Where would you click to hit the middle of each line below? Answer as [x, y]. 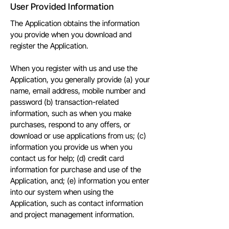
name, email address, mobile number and [78, 91]
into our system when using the [62, 192]
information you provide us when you [71, 147]
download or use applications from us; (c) [78, 136]
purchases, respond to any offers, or [70, 124]
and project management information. [72, 214]
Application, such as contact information [77, 203]
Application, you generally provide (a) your [80, 79]
